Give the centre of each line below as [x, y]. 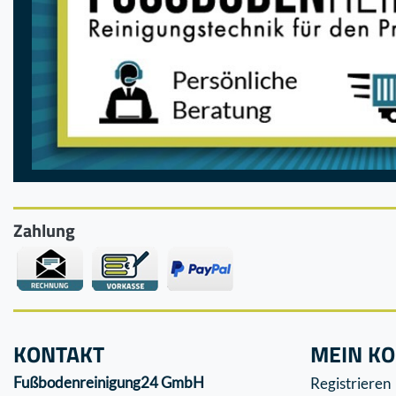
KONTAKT [59, 354]
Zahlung [44, 230]
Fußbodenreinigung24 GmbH [109, 382]
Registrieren [350, 384]
